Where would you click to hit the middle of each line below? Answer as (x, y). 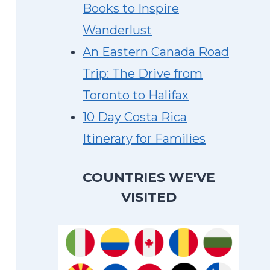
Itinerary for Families (144, 139)
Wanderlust (117, 30)
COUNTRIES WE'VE (149, 177)
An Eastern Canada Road (156, 52)
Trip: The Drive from (143, 74)
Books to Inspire (131, 8)
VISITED (149, 197)
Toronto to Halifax (136, 95)
